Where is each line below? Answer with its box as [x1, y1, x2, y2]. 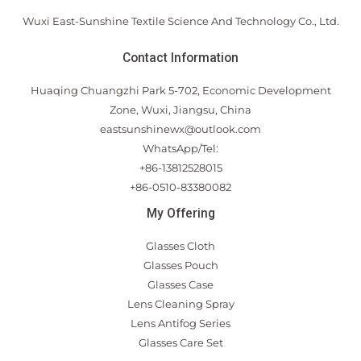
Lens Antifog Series [131, 316, 230, 330]
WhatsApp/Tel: [143, 141, 218, 155]
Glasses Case [147, 277, 214, 291]
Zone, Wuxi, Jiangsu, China [110, 102, 251, 116]
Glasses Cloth [146, 239, 215, 252]
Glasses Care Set [138, 335, 223, 349]
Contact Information [122, 50, 239, 65]
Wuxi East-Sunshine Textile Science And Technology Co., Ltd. [22, 14, 339, 27]
